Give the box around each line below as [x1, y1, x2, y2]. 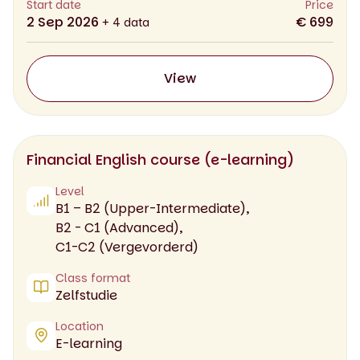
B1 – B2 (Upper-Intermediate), [55, 198, 249, 218]
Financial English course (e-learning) [27, 149, 294, 170]
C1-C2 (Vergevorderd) [55, 237, 198, 256]
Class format [55, 269, 130, 286]
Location [55, 317, 104, 334]
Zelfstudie [55, 285, 117, 305]
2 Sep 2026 [27, 12, 102, 31]
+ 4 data [102, 14, 149, 31]
